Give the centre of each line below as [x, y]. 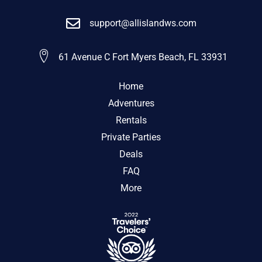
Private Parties [131, 137]
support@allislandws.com [143, 23]
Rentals [131, 120]
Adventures [131, 103]
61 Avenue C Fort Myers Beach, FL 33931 [143, 57]
